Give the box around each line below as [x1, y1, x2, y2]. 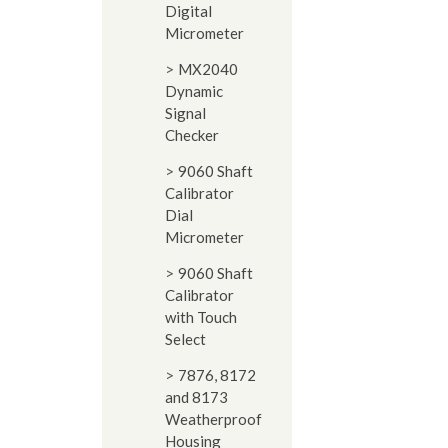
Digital [165, 2, 212, 20]
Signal [165, 104, 206, 122]
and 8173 [165, 388, 228, 406]
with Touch [165, 308, 237, 326]
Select [165, 330, 206, 348]
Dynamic [165, 82, 223, 100]
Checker [165, 126, 219, 144]
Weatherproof [165, 410, 262, 428]
